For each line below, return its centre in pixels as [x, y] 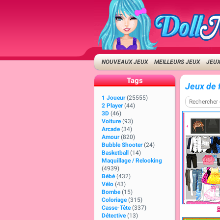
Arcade [111, 129]
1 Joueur [113, 98]
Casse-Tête [116, 208]
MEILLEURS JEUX [177, 62]
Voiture [111, 121]
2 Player [112, 106]
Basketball [115, 153]
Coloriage [114, 200]
